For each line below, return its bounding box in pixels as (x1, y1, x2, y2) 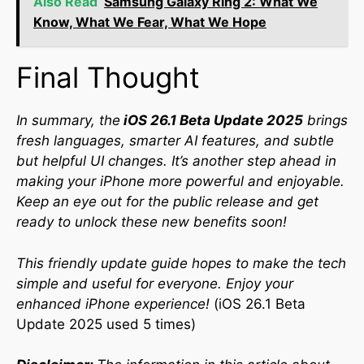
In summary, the (16, 112, 120, 128)
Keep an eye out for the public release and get (16, 193, 318, 210)
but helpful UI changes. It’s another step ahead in (16, 153, 336, 169)
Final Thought (16, 60, 200, 94)
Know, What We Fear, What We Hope (33, 14, 266, 30)
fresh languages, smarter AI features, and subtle (16, 132, 334, 149)
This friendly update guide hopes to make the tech (16, 254, 346, 271)
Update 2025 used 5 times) (16, 315, 196, 332)
